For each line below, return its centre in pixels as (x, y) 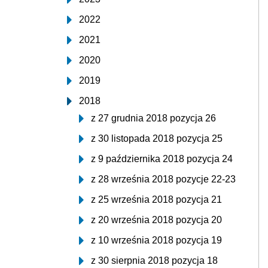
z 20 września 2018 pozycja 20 (156, 220)
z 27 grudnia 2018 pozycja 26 (153, 118)
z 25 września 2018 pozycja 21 (156, 200)
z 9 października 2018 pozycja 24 (162, 159)
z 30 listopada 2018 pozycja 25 (157, 138)
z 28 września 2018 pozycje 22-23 (163, 179)
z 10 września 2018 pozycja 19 (156, 240)
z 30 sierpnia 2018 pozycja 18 (154, 261)
